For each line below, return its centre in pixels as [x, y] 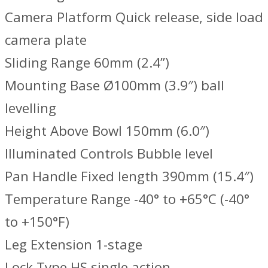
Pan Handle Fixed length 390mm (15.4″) [129, 176]
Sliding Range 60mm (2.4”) [87, 62]
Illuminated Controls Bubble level [109, 153]
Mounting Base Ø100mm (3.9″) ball [115, 85]
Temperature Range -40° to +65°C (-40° [127, 199]
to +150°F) [37, 221]
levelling [31, 108]
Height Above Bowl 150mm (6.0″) [107, 130]
